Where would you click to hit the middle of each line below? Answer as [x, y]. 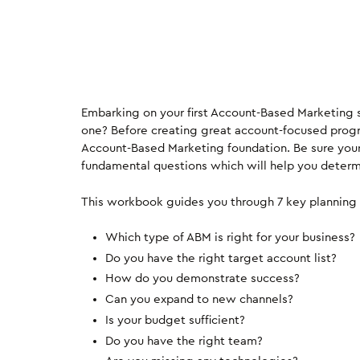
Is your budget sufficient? [175, 320]
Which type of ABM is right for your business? [230, 238]
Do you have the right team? [184, 341]
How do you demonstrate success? [202, 279]
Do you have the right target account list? [221, 258]
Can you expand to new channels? [199, 300]
